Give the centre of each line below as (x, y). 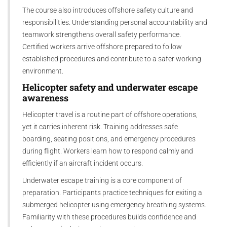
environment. (43, 71)
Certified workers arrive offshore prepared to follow (102, 46)
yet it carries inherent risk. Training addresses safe (100, 126)
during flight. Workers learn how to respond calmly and (108, 151)
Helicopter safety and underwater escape (110, 87)
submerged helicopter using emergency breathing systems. (114, 204)
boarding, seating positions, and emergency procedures (109, 139)
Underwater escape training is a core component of (102, 180)
